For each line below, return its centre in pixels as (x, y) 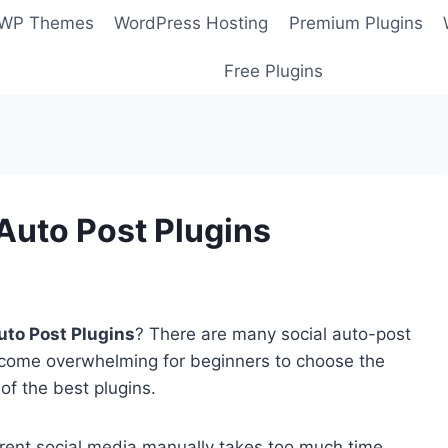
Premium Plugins (355, 23)
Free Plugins (273, 70)
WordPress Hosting (191, 23)
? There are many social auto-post (273, 334)
